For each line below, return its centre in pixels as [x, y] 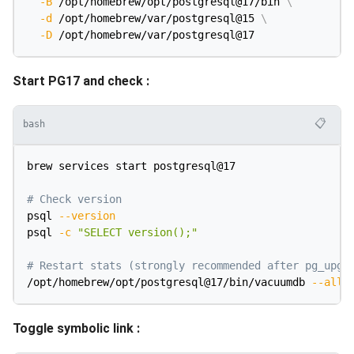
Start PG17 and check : [81, 81]
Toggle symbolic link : [76, 328]
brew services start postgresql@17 [131, 166]
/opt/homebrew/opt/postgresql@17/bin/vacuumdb [169, 282]
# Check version [74, 199]
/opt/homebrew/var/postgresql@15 [156, 18]
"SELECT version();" [137, 232]
